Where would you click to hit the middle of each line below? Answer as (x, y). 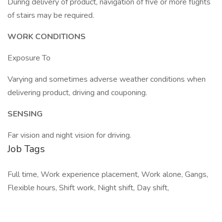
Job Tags (26, 149)
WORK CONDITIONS (47, 37)
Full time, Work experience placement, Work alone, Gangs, (108, 174)
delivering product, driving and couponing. (77, 93)
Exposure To (29, 58)
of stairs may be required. (51, 15)
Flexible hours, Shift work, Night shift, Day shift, (88, 188)
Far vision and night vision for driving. (69, 135)
